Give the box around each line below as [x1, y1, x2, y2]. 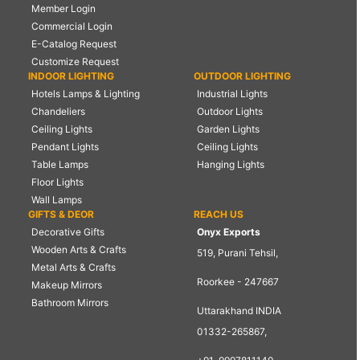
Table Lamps [31, 158, 88, 171]
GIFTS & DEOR [28, 208, 94, 221]
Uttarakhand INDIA [196, 305, 281, 317]
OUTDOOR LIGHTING [193, 70, 291, 83]
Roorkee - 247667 [196, 276, 279, 288]
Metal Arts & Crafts [31, 261, 116, 274]
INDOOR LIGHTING [28, 70, 114, 83]
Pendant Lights [31, 141, 99, 153]
